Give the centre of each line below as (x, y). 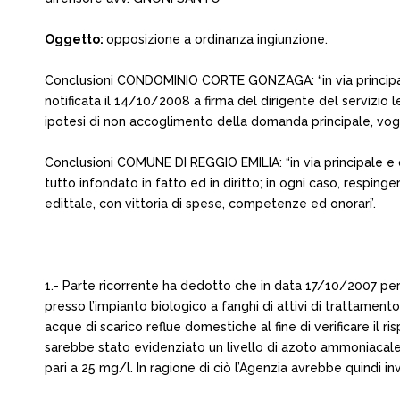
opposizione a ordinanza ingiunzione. (217, 39)
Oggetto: (75, 39)
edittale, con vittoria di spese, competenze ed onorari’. (210, 204)
